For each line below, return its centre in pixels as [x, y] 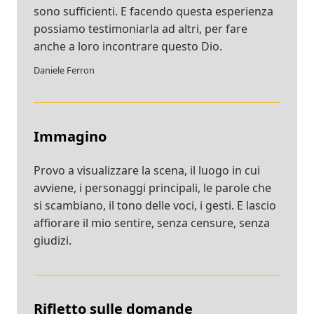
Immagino [70, 136]
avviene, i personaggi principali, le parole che [152, 187]
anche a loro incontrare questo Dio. [128, 46]
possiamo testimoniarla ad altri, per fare [141, 28]
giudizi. [53, 240]
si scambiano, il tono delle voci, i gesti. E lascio [155, 205]
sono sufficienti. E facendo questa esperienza [153, 11]
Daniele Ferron [64, 70]
